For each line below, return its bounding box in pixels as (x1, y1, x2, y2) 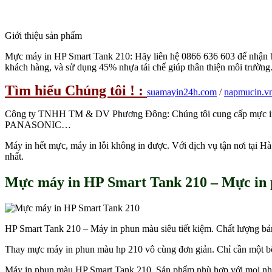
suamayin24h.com (147, 87, 217, 98)
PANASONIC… (5, 120, 71, 131)
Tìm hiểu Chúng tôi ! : (5, 83, 143, 99)
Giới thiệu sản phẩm (5, 30, 82, 41)
